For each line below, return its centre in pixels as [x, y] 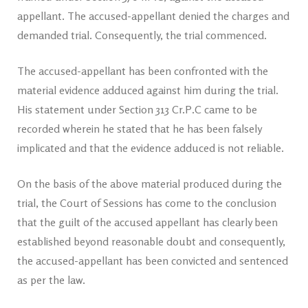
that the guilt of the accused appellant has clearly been [147, 222]
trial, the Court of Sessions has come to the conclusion [147, 203]
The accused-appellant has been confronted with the [143, 71]
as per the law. [51, 280]
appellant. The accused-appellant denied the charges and [153, 16]
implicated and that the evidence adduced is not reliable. [151, 148]
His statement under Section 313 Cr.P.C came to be [137, 109]
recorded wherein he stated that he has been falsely [139, 129]
